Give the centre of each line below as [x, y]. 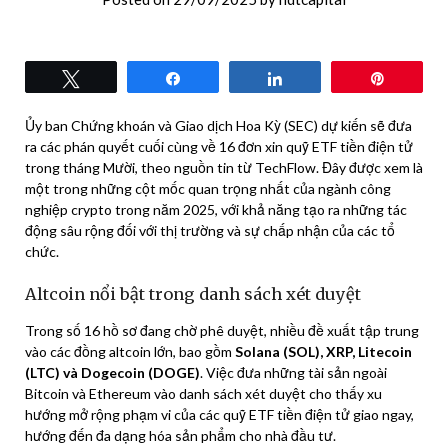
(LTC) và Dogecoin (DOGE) [112, 372]
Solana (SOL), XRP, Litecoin [323, 351]
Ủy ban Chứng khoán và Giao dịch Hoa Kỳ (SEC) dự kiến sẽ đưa [218, 125]
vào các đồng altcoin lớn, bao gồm [130, 351]
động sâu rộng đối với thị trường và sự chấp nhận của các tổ [210, 230]
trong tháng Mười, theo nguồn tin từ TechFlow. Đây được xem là [224, 167]
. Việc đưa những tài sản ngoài [293, 372]
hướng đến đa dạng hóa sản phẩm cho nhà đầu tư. [180, 435]
